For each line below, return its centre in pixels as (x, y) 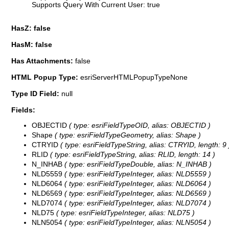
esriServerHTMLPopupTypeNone (134, 77)
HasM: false (32, 44)
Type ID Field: (36, 93)
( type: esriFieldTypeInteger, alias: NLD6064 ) (137, 184)
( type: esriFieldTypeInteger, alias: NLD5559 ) (137, 174)
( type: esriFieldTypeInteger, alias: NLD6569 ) (137, 193)
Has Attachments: (43, 61)
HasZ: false (31, 28)
